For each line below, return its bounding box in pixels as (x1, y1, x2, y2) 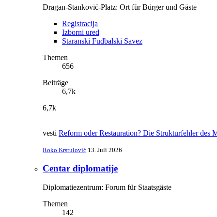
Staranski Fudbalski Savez (62, 37, 142, 46)
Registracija (62, 19, 98, 28)
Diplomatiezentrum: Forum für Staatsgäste (43, 183, 171, 191)
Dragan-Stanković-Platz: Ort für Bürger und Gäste (43, 3, 197, 12)
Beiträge (43, 78, 68, 87)
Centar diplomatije (43, 163, 118, 173)
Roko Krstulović (43, 146, 86, 154)
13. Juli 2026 (88, 146, 122, 154)
